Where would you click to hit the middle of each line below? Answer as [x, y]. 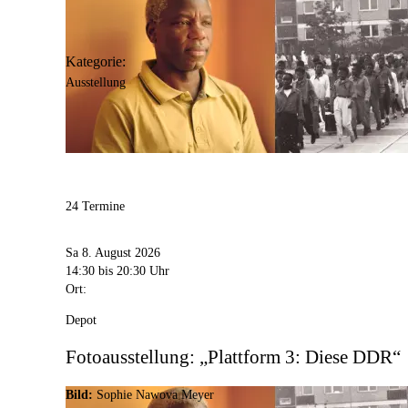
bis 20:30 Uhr [134, 270]
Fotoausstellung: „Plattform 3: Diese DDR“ [233, 357]
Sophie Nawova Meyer [155, 395]
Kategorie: [96, 62]
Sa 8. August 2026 [113, 252]
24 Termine [95, 207]
